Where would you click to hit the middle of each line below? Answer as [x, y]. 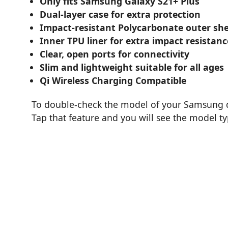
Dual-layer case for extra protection [120, 15]
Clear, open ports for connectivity [115, 54]
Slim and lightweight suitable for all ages [132, 67]
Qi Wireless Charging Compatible [113, 81]
